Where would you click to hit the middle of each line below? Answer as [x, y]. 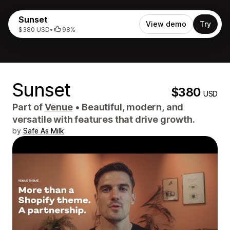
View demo [166, 24]
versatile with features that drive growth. [104, 119]
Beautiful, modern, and [132, 107]
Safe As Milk [44, 131]
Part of [28, 107]
